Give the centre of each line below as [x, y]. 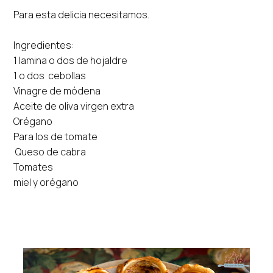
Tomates [34, 167]
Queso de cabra [50, 151]
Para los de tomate [56, 136]
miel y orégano [46, 182]
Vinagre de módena [57, 90]
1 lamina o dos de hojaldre [71, 60]
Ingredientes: [44, 45]
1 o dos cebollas [51, 75]
